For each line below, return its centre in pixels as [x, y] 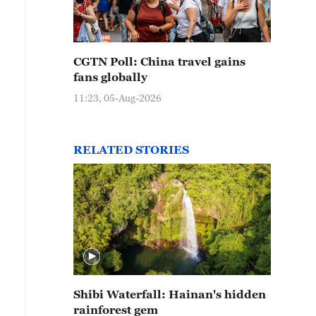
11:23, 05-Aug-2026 [117, 98]
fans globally [110, 77]
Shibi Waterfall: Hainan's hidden [170, 294]
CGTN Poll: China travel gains [159, 61]
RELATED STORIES [131, 150]
